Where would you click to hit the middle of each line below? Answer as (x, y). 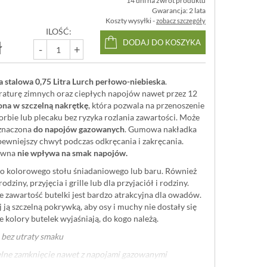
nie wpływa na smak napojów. (72, 153)
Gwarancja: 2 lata (179, 10)
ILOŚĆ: (58, 31)
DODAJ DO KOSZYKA (162, 42)
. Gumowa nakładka (161, 129)
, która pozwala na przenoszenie (146, 105)
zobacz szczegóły (181, 21)
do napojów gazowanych (79, 129)
